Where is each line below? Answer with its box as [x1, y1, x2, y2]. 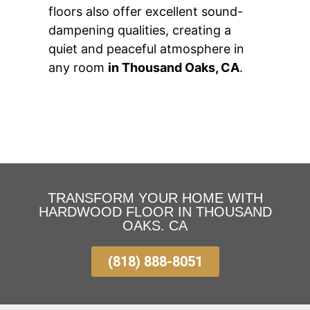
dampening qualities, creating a [48, 23, 231, 38]
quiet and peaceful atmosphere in [48, 42, 244, 57]
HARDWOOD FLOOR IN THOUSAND [38, 203, 272, 219]
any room [48, 60, 108, 75]
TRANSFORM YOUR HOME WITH [47, 190, 263, 206]
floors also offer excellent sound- [48, 4, 243, 19]
